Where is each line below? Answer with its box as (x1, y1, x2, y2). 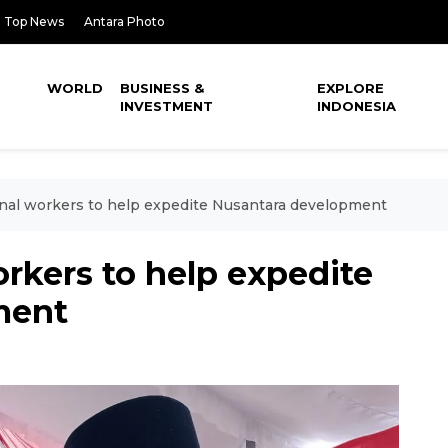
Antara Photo (84, 14, 165, 29)
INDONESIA (317, 98, 397, 114)
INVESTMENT (120, 98, 214, 114)
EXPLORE (317, 80, 385, 96)
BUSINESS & (120, 80, 205, 96)
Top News (4, 14, 64, 29)
